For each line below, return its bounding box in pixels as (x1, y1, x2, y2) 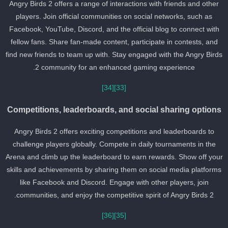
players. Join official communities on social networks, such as (23, 12, 220, 21)
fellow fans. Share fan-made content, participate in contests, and (18, 38, 225, 46)
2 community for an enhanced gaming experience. (43, 63, 203, 72)
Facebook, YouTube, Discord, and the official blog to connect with (16, 25, 227, 34)
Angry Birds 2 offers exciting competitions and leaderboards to (21, 127, 222, 136)
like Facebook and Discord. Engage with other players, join (27, 178, 216, 187)
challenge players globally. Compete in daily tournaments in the (20, 140, 223, 149)
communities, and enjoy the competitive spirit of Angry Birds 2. (24, 191, 221, 199)
